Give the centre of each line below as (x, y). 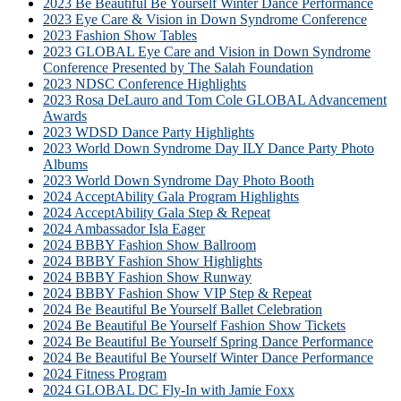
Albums (65, 164)
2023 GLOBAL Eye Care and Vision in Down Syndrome (207, 51)
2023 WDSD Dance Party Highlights (149, 132)
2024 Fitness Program (105, 373)
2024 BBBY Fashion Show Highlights (153, 260)
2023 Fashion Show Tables (120, 35)
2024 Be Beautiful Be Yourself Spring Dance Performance (208, 341)
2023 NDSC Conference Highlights (145, 83)
